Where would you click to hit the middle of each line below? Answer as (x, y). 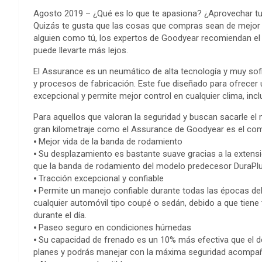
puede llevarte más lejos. (81, 50)
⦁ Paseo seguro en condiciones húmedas (112, 227)
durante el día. (60, 215)
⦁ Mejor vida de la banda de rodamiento (108, 142)
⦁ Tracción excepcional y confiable (99, 178)
